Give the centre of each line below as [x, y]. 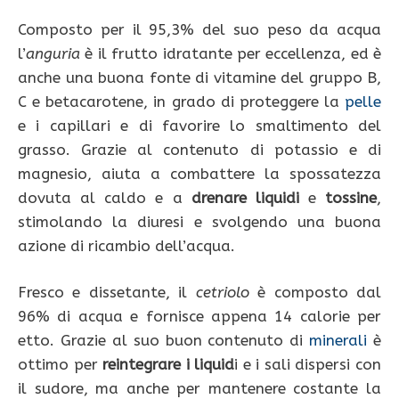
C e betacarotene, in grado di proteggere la [181, 101]
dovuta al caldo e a [105, 197]
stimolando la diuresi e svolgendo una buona [199, 221]
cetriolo [222, 293]
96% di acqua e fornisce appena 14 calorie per [199, 317]
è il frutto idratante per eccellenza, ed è [231, 53]
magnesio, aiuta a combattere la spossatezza [199, 173]
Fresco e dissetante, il [107, 293]
